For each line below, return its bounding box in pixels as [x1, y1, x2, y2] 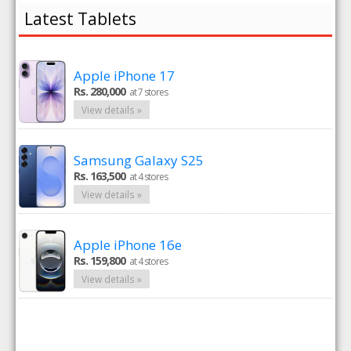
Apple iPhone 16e [74, 236, 183, 254]
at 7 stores [129, 85, 168, 99]
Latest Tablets [24, 8, 137, 30]
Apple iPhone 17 [74, 67, 175, 85]
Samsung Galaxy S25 [74, 151, 204, 169]
